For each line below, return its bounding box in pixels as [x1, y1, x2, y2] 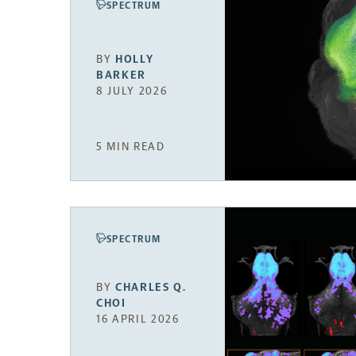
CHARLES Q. [115, 280, 187, 294]
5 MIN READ [96, 140, 165, 154]
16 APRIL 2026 [96, 311, 180, 326]
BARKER [96, 68, 147, 83]
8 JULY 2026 [96, 84, 168, 99]
